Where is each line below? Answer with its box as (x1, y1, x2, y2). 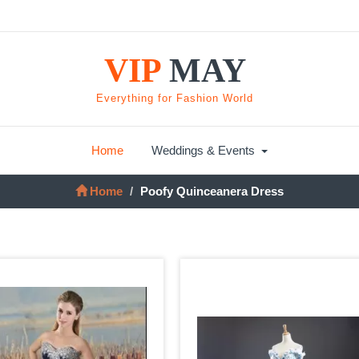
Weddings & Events (151, 143, 256, 157)
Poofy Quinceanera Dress (140, 184, 284, 198)
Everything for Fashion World (96, 93, 254, 105)
